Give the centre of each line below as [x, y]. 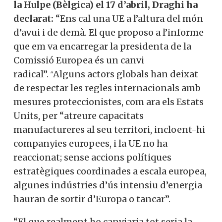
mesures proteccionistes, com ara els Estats [109, 102]
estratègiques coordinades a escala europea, [110, 171]
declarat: [33, 18]
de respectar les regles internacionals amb [107, 88]
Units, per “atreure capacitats [79, 115]
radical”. [32, 74]
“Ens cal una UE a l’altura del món [128, 18]
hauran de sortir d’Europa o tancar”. [92, 199]
